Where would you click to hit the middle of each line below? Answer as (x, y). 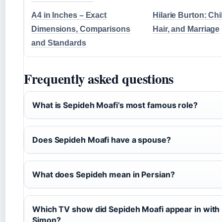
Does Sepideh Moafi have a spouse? (102, 139)
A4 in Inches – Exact (69, 15)
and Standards (59, 43)
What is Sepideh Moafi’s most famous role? (115, 105)
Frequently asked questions (99, 78)
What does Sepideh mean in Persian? (104, 174)
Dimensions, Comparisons (81, 29)
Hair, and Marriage (186, 29)
